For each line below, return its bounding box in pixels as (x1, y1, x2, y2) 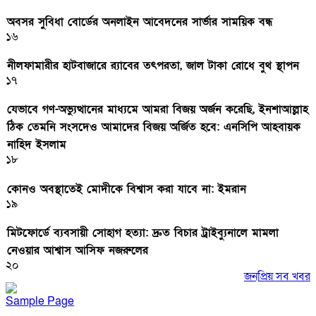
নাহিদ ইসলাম (7, 137, 66, 153)
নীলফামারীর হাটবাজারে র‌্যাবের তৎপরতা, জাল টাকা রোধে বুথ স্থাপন (7, 58, 299, 74)
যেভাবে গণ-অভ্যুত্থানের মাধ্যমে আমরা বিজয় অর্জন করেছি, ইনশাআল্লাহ (7, 102, 308, 118)
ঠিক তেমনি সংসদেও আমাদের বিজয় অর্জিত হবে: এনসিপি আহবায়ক (7, 119, 300, 135)
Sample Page (6, 293, 74, 309)
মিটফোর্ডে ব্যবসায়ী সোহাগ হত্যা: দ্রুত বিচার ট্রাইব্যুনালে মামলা (7, 224, 279, 241)
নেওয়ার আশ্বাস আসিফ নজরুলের (7, 242, 148, 258)
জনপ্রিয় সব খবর (244, 268, 310, 284)
